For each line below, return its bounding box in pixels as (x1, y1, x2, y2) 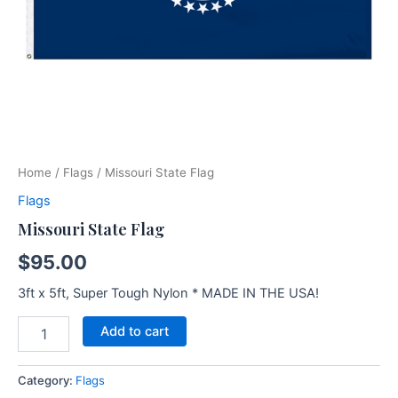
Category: (18, 373, 76, 388)
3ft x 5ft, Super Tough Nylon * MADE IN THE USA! (18, 284, 319, 301)
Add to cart (99, 323, 169, 340)
